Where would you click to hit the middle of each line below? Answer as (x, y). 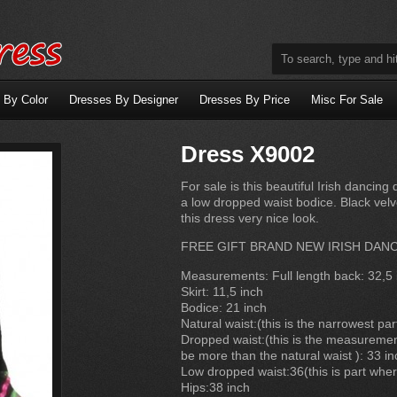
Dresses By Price (245, 100)
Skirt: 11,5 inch (222, 291)
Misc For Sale (347, 100)
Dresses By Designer (124, 100)
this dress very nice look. (250, 218)
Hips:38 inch (215, 387)
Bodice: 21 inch (224, 307)
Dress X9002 (248, 154)
